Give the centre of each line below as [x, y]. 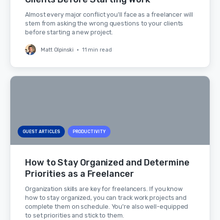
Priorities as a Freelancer [80, 174]
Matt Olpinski [57, 50]
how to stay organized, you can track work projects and [106, 198]
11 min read [97, 50]
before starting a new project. [69, 32]
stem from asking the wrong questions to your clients [104, 23]
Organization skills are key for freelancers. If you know [104, 189]
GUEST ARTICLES [41, 132]
